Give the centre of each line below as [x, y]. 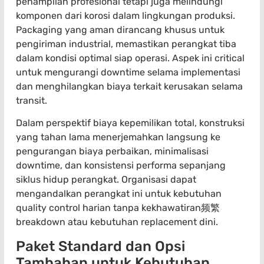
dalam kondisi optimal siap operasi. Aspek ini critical [130, 58]
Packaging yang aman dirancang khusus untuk [120, 29]
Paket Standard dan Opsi [100, 246]
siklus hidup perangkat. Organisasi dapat [106, 180]
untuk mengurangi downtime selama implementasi [128, 72]
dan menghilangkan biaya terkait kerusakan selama [129, 86]
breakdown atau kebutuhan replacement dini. [117, 222]
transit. [32, 100]
